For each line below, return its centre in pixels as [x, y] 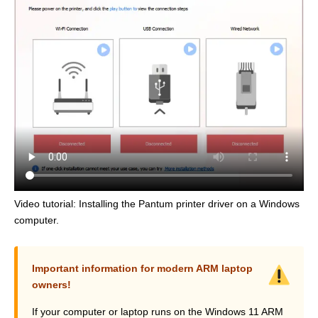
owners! [51, 285]
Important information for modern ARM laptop [142, 269]
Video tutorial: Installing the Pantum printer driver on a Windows [157, 204]
